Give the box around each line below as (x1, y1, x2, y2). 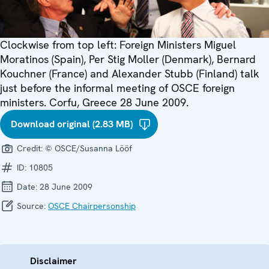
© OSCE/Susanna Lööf (45, 143, 132, 154)
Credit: (14, 143, 45, 154)
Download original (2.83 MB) (11, 118, 133, 131)
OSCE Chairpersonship (48, 201, 136, 212)
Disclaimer (30, 255, 77, 268)
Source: (14, 201, 48, 212)
